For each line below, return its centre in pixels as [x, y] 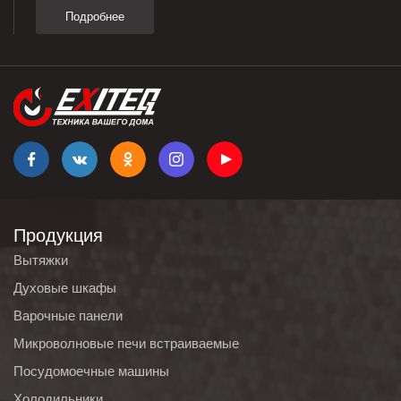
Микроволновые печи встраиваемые [126, 344]
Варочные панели [68, 316]
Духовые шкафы [65, 288]
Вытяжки [41, 260]
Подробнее [95, 17]
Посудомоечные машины [91, 371]
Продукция [58, 236]
